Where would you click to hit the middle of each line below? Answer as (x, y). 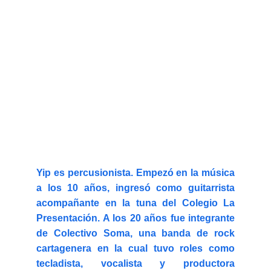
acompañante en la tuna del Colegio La (135, 203)
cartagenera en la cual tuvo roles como (135, 248)
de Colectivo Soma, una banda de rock (135, 233)
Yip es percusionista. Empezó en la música (135, 173)
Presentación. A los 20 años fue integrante (135, 218)
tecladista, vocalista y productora (135, 263)
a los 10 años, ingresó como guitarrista (135, 188)
